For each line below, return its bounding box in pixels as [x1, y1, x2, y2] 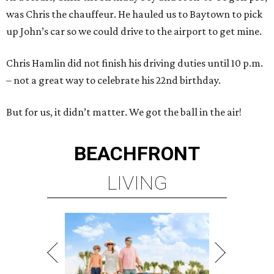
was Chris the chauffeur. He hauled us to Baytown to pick [6, 8, 262, 20]
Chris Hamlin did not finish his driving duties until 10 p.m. [6, 57, 263, 69]
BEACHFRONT [74, 142, 200, 165]
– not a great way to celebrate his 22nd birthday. [6, 74, 221, 86]
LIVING [106, 171, 168, 194]
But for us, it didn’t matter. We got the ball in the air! [6, 106, 242, 118]
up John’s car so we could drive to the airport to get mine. [6, 25, 262, 37]
